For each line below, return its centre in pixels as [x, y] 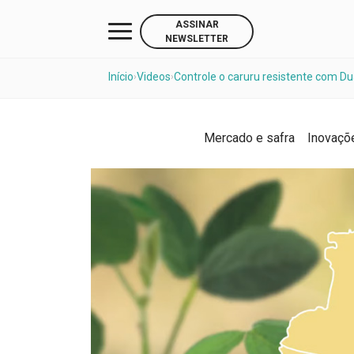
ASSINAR [197, 24]
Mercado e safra [249, 138]
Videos [154, 77]
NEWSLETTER [197, 38]
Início [121, 77]
